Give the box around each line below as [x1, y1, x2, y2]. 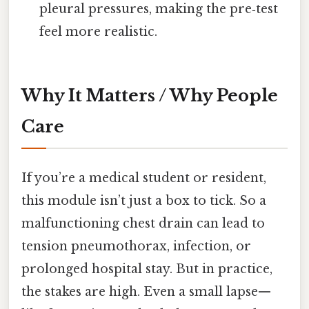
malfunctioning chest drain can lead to [21, 216, 265, 232]
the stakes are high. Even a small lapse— [21, 284, 271, 300]
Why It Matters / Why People [21, 85, 278, 106]
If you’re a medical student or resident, [21, 170, 266, 186]
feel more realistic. [39, 24, 158, 40]
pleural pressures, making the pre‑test [39, 1, 279, 17]
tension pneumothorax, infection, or [21, 239, 251, 255]
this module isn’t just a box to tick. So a [21, 193, 266, 209]
